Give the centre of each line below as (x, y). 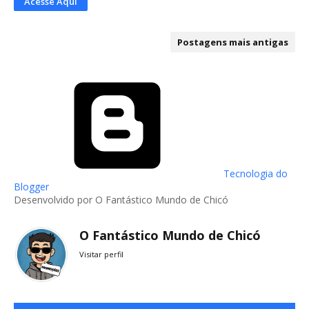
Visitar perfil (101, 254)
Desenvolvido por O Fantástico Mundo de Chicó (121, 200)
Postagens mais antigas (233, 42)
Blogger (31, 187)
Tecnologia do (254, 173)
